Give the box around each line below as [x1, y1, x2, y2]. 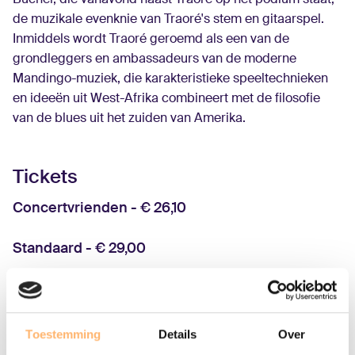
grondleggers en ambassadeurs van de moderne [13, 50, 296, 67]
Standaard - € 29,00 [13, 239, 146, 258]
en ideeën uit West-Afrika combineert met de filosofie [13, 90, 320, 107]
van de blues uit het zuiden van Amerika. [13, 109, 246, 127]
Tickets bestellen [29, 286, 126, 303]
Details [158, 326, 197, 341]
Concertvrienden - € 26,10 [13, 198, 186, 218]
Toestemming [25, 326, 101, 341]
